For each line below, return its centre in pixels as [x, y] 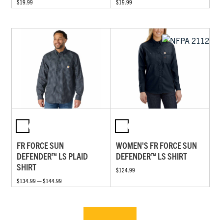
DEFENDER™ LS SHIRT [151, 156]
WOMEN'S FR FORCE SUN [156, 145]
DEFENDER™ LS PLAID [52, 156]
